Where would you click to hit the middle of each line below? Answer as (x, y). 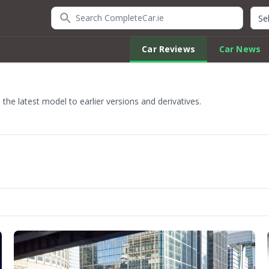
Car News (240, 49)
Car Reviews (168, 49)
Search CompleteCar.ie (101, 13)
